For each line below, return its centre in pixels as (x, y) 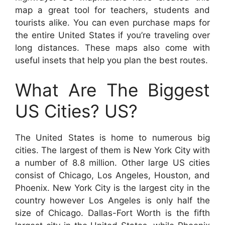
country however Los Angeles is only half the (113, 201)
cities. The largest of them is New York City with (113, 150)
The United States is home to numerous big (113, 138)
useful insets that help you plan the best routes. (111, 60)
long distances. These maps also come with (113, 47)
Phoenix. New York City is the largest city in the (113, 188)
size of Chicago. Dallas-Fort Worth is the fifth (113, 213)
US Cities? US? (76, 111)
